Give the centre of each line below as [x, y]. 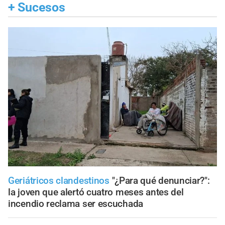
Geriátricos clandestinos [60, 180]
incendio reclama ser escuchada [76, 203]
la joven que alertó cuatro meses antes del [96, 192]
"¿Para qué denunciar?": [161, 180]
